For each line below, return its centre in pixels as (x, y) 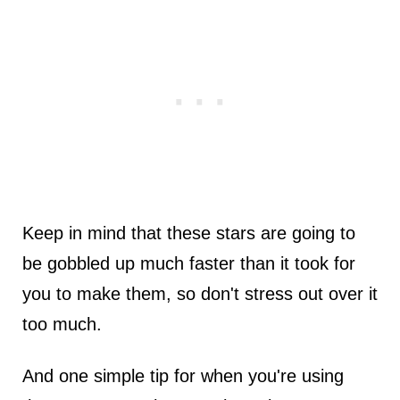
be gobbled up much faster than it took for (188, 264)
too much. (62, 325)
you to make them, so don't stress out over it (200, 294)
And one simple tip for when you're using (183, 376)
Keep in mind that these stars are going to (188, 233)
